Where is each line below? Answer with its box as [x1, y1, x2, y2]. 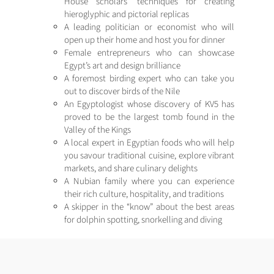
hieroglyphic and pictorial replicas [64, 7, 189, 21]
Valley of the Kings [64, 123, 131, 136]
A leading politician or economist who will [64, 20, 235, 34]
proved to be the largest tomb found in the [64, 110, 235, 124]
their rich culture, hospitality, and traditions [64, 187, 224, 201]
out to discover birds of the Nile [64, 84, 180, 98]
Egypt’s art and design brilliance [64, 59, 180, 72]
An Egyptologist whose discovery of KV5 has [64, 97, 235, 111]
